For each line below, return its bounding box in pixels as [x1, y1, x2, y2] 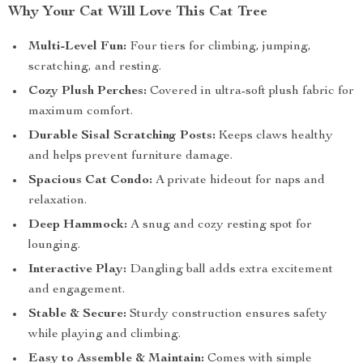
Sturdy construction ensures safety [126, 308, 327, 321]
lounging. [28, 239, 80, 252]
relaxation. [28, 194, 87, 207]
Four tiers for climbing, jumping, [126, 41, 311, 53]
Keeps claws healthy [216, 130, 333, 143]
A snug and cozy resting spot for [127, 219, 312, 232]
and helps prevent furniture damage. [28, 150, 233, 163]
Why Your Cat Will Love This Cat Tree [8, 5, 267, 19]
